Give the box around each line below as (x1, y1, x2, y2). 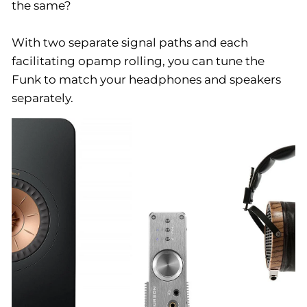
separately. (12, 90, 73, 105)
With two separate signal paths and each (12, 35, 248, 49)
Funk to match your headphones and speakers (12, 72, 281, 86)
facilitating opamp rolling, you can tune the (12, 53, 265, 68)
